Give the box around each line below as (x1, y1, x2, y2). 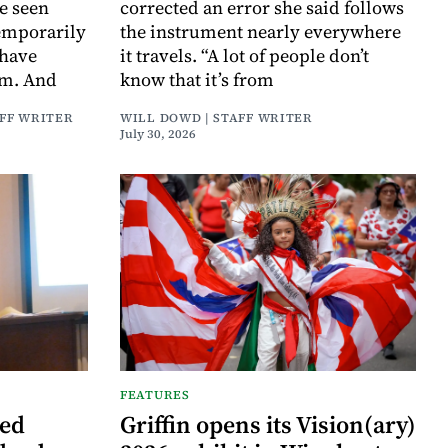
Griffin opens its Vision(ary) (120, 408, 416, 442)
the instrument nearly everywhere (120, 18, 401, 44)
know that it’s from (120, 66, 274, 92)
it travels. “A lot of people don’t (120, 42, 369, 68)
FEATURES (120, 387, 190, 404)
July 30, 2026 (120, 125, 196, 142)
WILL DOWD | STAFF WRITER (120, 109, 313, 126)
